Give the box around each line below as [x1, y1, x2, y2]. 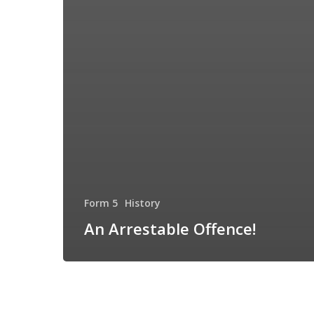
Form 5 [84, 196, 118, 210]
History [125, 196, 161, 210]
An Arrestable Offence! [84, 218, 256, 239]
